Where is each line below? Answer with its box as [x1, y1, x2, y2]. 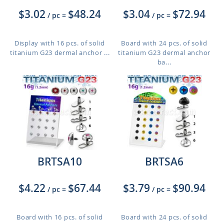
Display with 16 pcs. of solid [14, 38, 105, 47]
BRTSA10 [37, 154, 82, 168]
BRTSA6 [145, 154, 183, 168]
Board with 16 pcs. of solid [16, 212, 103, 221]
